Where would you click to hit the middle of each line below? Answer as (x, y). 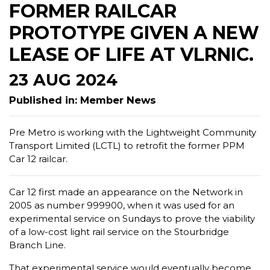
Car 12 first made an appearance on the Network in (126, 192)
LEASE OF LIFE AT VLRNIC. (131, 55)
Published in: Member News (83, 100)
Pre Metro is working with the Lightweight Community (133, 132)
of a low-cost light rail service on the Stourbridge (119, 232)
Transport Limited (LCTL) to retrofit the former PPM (127, 146)
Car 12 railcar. (38, 159)
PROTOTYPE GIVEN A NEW (134, 33)
